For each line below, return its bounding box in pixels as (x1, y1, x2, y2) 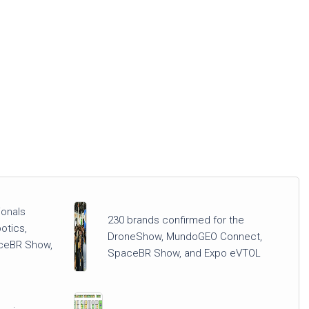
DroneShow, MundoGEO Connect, (108, 230, 262, 243)
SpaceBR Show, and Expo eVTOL (108, 246, 261, 259)
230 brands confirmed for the (108, 213, 244, 226)
